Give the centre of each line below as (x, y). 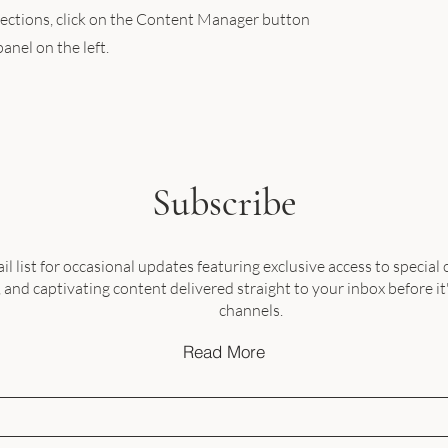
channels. (250, 310)
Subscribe (224, 203)
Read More (224, 351)
